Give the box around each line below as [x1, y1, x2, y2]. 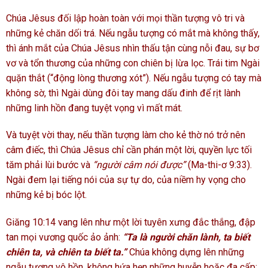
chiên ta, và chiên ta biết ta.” [6, 246, 127, 258]
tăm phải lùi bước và [6, 159, 93, 171]
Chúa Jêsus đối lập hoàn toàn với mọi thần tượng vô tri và [6, 12, 245, 24]
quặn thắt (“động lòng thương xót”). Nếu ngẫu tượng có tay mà [6, 72, 261, 84]
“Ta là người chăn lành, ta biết [123, 232, 250, 243]
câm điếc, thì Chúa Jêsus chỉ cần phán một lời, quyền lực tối [6, 144, 252, 156]
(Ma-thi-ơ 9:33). [185, 159, 252, 171]
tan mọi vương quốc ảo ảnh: [6, 232, 120, 243]
